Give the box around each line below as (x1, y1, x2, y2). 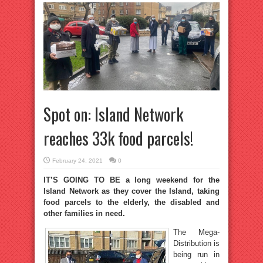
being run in (173, 250, 220, 259)
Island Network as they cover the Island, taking (43, 187, 220, 195)
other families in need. (43, 209, 125, 218)
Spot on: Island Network (43, 102, 183, 126)
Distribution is (173, 239, 220, 248)
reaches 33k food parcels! (43, 126, 193, 150)
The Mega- (173, 228, 220, 237)
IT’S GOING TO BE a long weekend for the (43, 176, 220, 184)
